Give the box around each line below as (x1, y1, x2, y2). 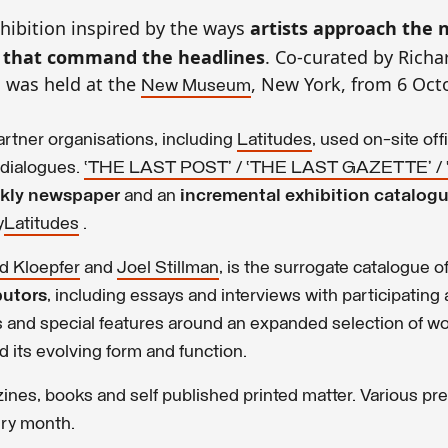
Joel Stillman (117, 258, 219, 278)
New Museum (141, 76, 251, 96)
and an (120, 186, 180, 206)
